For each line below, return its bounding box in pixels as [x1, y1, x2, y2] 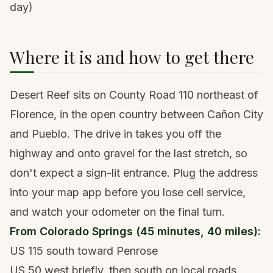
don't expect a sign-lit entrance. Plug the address [10, 166, 258, 179]
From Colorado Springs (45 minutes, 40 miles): [10, 225, 261, 238]
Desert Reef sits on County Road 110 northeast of [10, 88, 258, 101]
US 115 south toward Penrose [10, 244, 158, 257]
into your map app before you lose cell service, [10, 186, 246, 199]
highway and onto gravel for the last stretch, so [10, 147, 247, 160]
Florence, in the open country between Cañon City [10, 108, 263, 121]
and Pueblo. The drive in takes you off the [10, 127, 221, 140]
